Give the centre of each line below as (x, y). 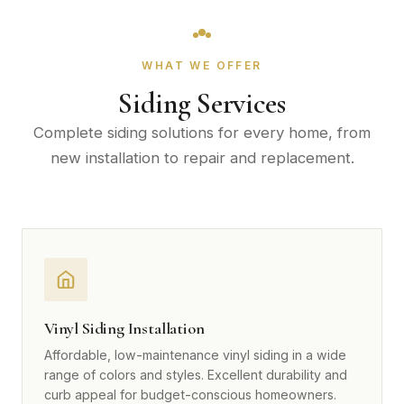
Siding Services (202, 104)
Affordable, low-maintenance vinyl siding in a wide (195, 355)
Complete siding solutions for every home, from (202, 133)
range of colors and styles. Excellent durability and (196, 375)
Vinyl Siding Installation (124, 329)
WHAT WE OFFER (202, 66)
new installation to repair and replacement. (202, 158)
